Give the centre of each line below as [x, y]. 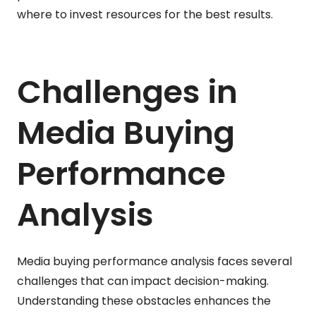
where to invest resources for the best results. [145, 14]
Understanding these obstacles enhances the [144, 300]
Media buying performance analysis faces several [154, 261]
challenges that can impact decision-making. [143, 281]
